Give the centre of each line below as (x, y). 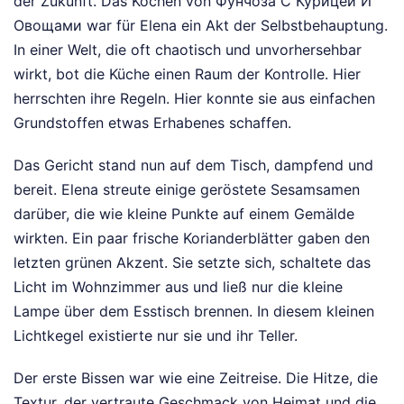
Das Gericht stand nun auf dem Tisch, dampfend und (193, 165)
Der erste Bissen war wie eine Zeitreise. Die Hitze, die (196, 377)
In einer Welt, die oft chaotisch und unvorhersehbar (188, 49)
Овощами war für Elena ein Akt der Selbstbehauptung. (201, 25)
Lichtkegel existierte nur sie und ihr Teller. (156, 335)
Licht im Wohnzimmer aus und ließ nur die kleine (178, 286)
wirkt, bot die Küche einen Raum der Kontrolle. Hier (187, 73)
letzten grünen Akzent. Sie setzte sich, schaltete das (192, 262)
